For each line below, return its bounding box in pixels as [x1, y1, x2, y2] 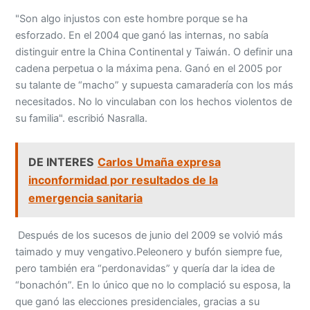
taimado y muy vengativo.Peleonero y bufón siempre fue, [15, 246, 283, 259]
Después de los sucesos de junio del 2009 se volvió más [15, 229, 284, 242]
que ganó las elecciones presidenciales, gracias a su [15, 295, 260, 309]
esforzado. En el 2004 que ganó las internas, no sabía [15, 29, 269, 42]
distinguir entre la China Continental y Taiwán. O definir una [15, 46, 293, 59]
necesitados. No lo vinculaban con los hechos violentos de [15, 95, 293, 109]
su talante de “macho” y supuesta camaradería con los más [15, 79, 294, 92]
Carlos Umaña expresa [98, 154, 221, 169]
